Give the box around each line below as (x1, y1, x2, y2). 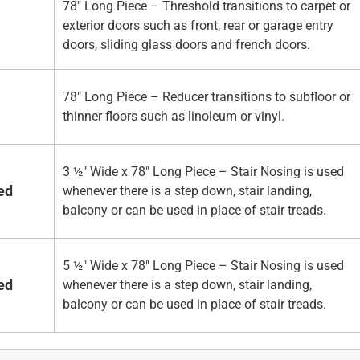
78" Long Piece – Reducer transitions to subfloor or (63, 89, 350, 105)
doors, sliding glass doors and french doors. (63, 37, 310, 53)
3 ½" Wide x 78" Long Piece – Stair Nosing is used (63, 164, 344, 180)
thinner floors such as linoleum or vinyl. (63, 108, 284, 125)
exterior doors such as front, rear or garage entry (63, 18, 333, 34)
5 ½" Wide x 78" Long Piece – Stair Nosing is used (63, 258, 344, 274)
